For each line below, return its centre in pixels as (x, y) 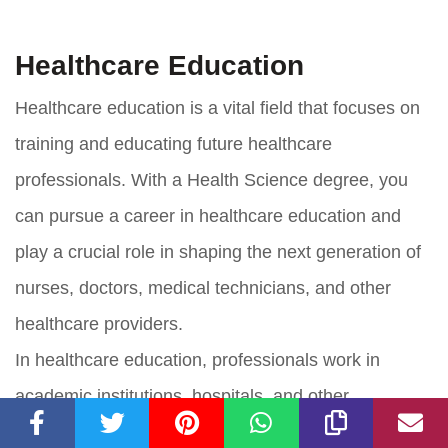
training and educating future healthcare (173, 143)
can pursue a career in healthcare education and (208, 215)
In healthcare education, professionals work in (197, 359)
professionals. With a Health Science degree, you (211, 179)
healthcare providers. (99, 323)
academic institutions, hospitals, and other (182, 395)
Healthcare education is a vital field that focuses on (217, 107)
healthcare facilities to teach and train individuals (208, 431)
